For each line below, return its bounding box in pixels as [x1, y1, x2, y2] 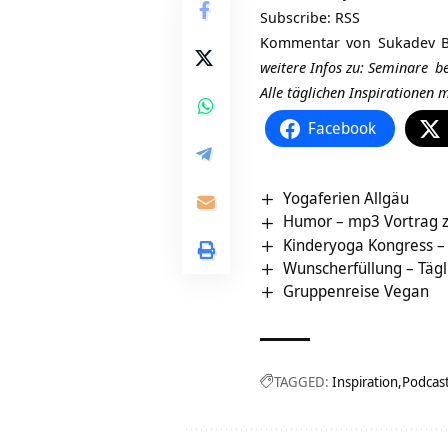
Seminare [368, 57, 428, 78]
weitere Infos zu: [260, 57, 368, 78]
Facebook [308, 117, 376, 140]
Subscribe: [260, 7, 335, 28]
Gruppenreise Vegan [283, 280, 430, 303]
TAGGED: [274, 372, 329, 392]
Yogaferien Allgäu [283, 187, 410, 210]
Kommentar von [260, 32, 378, 53]
